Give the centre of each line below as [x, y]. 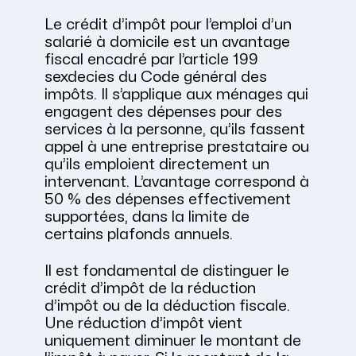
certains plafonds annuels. [139, 235]
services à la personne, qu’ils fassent [175, 130]
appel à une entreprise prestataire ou [177, 147]
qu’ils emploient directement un [157, 165]
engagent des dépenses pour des [163, 112]
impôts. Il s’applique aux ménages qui [176, 95]
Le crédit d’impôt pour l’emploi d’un [168, 25]
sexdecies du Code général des [156, 77]
